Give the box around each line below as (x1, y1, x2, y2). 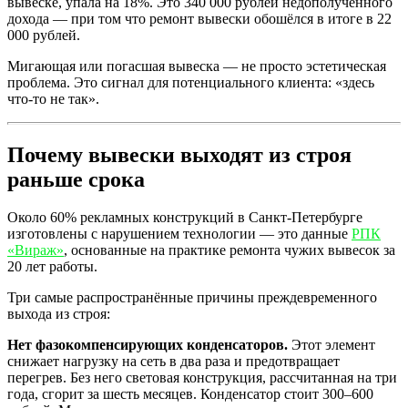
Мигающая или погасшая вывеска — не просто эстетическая (7, 57, 386, 74)
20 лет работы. (7, 259, 97, 275)
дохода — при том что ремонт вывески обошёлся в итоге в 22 (7, 10, 392, 26)
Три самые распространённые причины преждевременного (7, 290, 377, 306)
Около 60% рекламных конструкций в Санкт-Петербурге (7, 209, 362, 226)
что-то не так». (7, 90, 99, 107)
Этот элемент (288, 337, 375, 353)
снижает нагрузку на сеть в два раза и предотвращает (7, 353, 340, 370)
